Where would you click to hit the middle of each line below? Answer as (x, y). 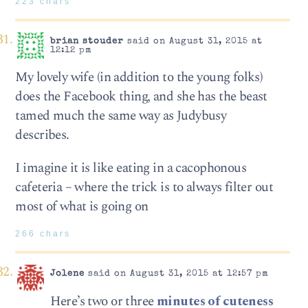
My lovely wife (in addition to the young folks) (139, 78)
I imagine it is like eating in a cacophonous (131, 168)
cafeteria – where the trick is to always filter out (144, 187)
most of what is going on (82, 206)
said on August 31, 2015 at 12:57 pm (176, 274)
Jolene (67, 274)
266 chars (43, 233)
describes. (42, 135)
